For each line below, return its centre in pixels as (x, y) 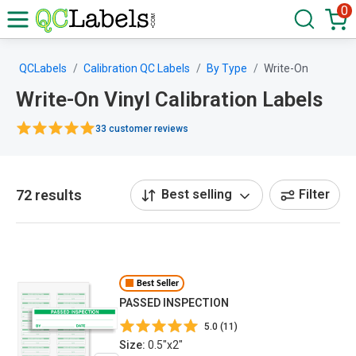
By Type (227, 68)
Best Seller (157, 283)
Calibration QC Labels (137, 68)
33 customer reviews (142, 128)
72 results (49, 195)
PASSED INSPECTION (174, 303)
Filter (314, 195)
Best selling (197, 194)
